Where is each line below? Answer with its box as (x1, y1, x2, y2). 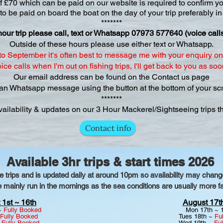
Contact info (85, 123, 131, 133)
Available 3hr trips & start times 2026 (6, 155, 214, 169)
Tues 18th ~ (178, 213, 215, 220)
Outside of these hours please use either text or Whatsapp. (9, 39, 214, 49)
